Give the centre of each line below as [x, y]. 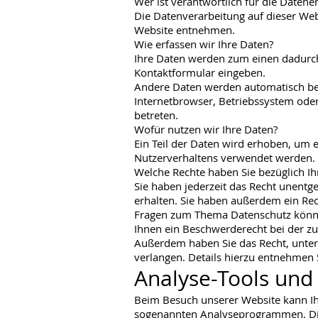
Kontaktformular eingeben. [200, 72]
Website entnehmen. [185, 30]
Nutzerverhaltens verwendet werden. [225, 158]
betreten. [156, 115]
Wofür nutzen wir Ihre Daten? [206, 129]
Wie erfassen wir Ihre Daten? [204, 44]
